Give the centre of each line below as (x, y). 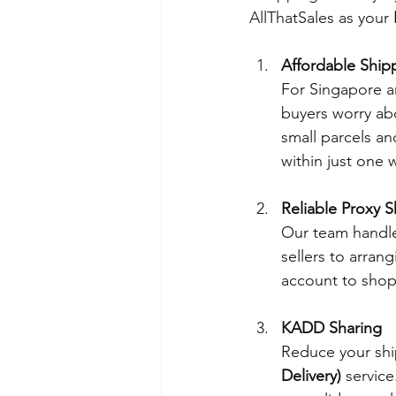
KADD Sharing (331, 327)
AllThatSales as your (321, 17)
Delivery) (311, 375)
